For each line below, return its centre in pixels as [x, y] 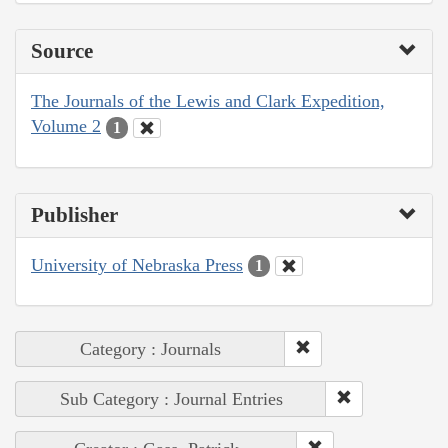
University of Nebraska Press [137, 264]
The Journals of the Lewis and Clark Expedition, [208, 101]
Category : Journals [150, 349]
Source [62, 51]
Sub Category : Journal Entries [171, 399]
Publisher [74, 214]
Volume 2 [66, 126]
